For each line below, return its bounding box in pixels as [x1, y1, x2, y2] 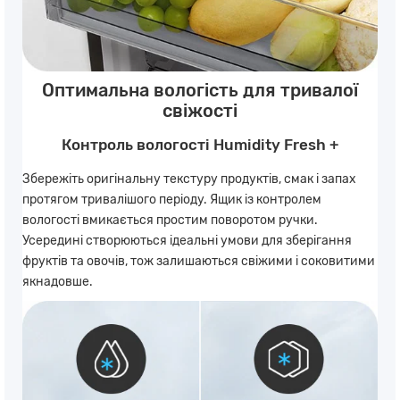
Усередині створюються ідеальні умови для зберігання [22, 233, 352, 249]
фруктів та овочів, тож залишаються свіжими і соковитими [22, 254, 375, 270]
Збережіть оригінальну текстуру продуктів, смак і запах [22, 171, 356, 187]
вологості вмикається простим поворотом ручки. [22, 212, 318, 229]
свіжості [162, 101, 237, 122]
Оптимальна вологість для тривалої [42, 80, 358, 102]
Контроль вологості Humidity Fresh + [62, 136, 338, 154]
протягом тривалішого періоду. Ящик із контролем [22, 192, 321, 208]
